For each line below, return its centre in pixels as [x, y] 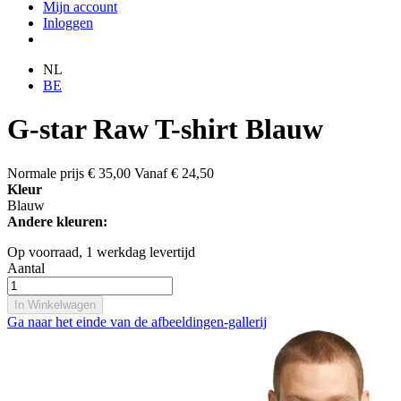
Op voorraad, [45, 252]
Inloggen [68, 23]
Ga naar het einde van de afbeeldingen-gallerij [137, 321]
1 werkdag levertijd [141, 252]
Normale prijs [46, 173]
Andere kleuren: [57, 221]
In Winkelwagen [55, 304]
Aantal [26, 268]
